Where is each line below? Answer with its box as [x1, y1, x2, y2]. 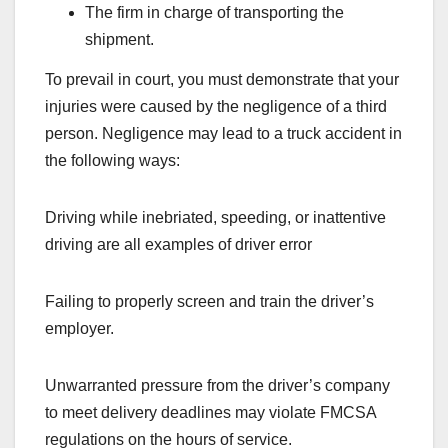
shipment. [85, 30, 154, 48]
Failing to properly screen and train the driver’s [45, 292, 374, 310]
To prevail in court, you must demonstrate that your [45, 70, 399, 88]
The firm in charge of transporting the [85, 3, 344, 21]
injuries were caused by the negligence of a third [45, 97, 387, 115]
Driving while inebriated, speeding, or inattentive [45, 208, 386, 226]
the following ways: [45, 151, 180, 169]
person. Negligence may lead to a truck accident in [45, 124, 402, 142]
